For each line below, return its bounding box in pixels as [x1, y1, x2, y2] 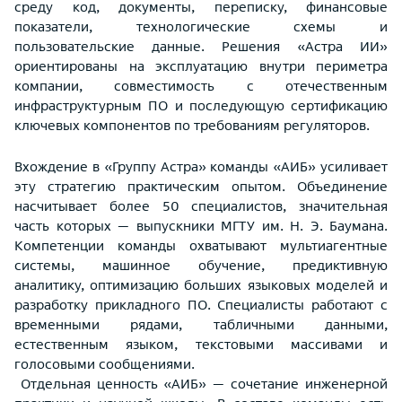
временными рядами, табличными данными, [14, 316, 388, 332]
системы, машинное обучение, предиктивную [14, 257, 388, 273]
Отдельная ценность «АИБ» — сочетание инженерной [14, 375, 388, 391]
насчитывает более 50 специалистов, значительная [14, 197, 388, 214]
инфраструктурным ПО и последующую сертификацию [14, 97, 388, 113]
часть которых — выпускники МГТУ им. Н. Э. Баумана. [14, 217, 388, 233]
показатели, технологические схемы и [14, 18, 388, 34]
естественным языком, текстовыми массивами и [14, 336, 388, 352]
